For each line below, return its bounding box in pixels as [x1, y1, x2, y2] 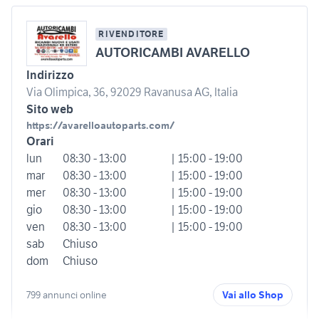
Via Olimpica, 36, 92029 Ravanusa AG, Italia [26, 85, 238, 100]
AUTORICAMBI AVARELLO [95, 44, 251, 61]
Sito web [26, 102, 73, 117]
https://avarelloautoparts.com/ [26, 119, 174, 132]
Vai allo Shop [222, 288, 283, 302]
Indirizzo [26, 68, 74, 83]
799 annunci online [26, 288, 107, 301]
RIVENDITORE [98, 28, 164, 40]
